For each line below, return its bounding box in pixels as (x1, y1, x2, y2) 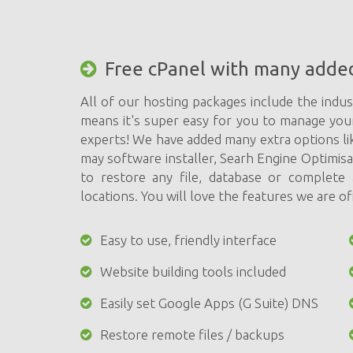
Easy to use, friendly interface (100, 232, 277, 247)
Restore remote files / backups (100, 327, 284, 342)
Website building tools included (100, 264, 286, 279)
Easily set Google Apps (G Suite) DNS (100, 295, 318, 310)
